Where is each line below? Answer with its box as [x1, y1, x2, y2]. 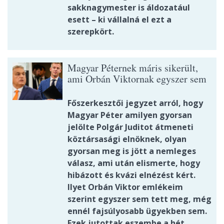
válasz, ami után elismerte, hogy [67, 157, 200, 169]
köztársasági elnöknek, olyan [67, 133, 186, 145]
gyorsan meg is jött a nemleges [67, 145, 196, 157]
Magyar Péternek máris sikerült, [67, 61, 198, 75]
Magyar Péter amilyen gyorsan [67, 109, 192, 121]
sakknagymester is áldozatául [67, 2, 190, 13]
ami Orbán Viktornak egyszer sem [67, 72, 206, 86]
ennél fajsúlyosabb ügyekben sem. [67, 205, 207, 217]
